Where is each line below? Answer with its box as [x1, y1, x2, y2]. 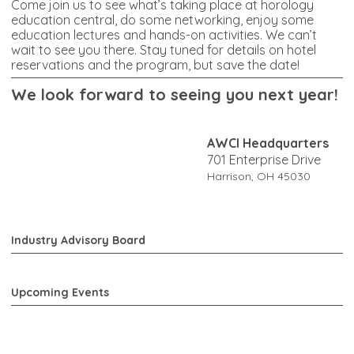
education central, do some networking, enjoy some [11, 11, 314, 28]
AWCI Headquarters [207, 134, 329, 151]
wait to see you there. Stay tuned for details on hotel [11, 41, 316, 58]
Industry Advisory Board [11, 232, 145, 247]
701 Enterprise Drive [207, 151, 324, 168]
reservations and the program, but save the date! [11, 56, 306, 73]
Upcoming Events [11, 284, 109, 299]
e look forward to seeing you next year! [27, 84, 338, 104]
